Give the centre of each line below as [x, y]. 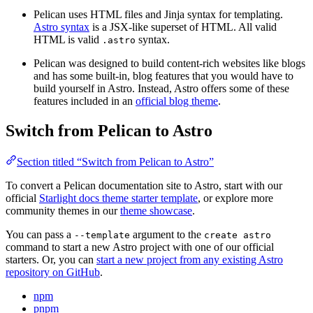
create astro [238, 235]
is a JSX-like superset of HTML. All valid [183, 27]
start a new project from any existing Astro [190, 260]
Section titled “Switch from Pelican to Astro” [115, 162]
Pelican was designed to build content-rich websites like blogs [169, 64]
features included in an [85, 101]
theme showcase [156, 211]
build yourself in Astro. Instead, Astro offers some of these [161, 89]
